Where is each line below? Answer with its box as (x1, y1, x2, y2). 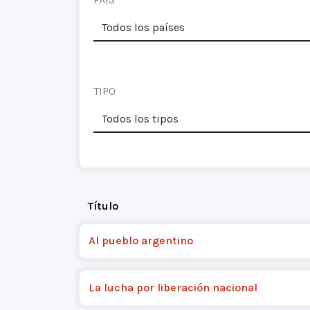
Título (87, 199, 118, 212)
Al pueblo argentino (88, 234, 193, 248)
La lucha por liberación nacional (88, 280, 257, 294)
